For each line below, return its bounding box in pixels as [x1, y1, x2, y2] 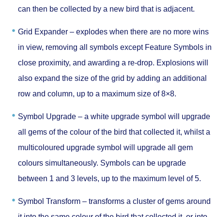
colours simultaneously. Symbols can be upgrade [18, 158, 186, 167]
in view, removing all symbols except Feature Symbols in [18, 43, 212, 51]
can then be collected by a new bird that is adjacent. [18, 4, 195, 13]
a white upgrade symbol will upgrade [82, 112, 210, 121]
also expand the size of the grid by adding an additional [18, 74, 207, 82]
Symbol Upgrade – [18, 112, 82, 121]
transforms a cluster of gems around [87, 197, 211, 205]
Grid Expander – [18, 27, 74, 36]
